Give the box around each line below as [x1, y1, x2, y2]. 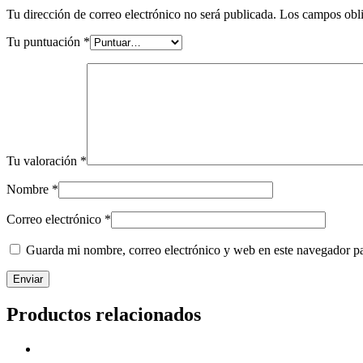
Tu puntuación [6, 35, 83, 49]
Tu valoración [6, 154, 80, 168]
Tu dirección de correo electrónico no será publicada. [6, 7, 276, 21]
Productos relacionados [6, 303, 201, 325]
